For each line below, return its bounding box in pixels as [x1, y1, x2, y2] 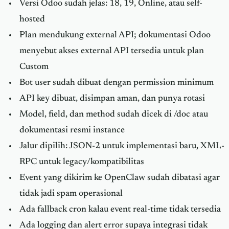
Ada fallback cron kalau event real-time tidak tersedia [19, 205, 221, 215]
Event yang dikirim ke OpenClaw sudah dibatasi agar [19, 173, 220, 183]
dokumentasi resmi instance [19, 126, 125, 135]
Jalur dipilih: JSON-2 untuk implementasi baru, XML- [19, 142, 224, 151]
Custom [19, 62, 49, 72]
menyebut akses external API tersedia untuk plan [19, 47, 204, 56]
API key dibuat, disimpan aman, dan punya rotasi [19, 94, 205, 104]
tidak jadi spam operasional [19, 189, 123, 199]
